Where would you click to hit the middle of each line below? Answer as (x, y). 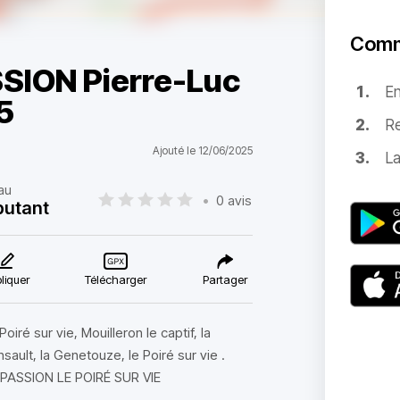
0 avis (234, 200)
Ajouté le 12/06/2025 (202, 150)
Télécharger (116, 279)
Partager (225, 279)
